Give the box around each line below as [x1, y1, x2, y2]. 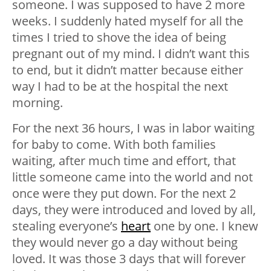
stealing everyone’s [12, 217, 121, 234]
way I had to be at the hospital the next [12, 77, 228, 94]
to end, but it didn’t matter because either [12, 61, 243, 78]
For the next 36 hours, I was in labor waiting [12, 119, 255, 136]
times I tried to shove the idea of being [12, 28, 226, 45]
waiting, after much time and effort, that [12, 152, 236, 169]
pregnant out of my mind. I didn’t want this [12, 45, 250, 62]
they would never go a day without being [12, 233, 238, 250]
